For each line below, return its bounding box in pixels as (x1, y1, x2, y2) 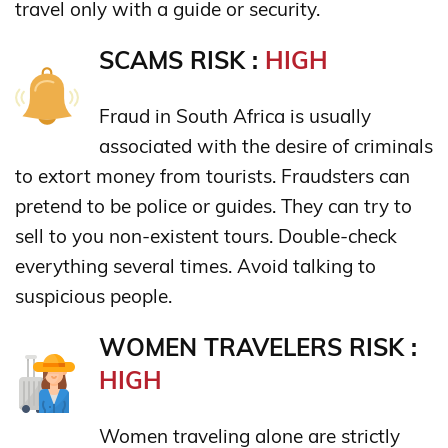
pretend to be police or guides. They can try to (15, 193, 412, 218)
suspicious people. (15, 283, 172, 308)
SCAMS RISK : (99, 44, 265, 75)
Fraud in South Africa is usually (99, 103, 371, 128)
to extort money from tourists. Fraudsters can (15, 163, 410, 188)
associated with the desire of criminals (99, 133, 433, 158)
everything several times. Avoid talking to (15, 253, 376, 278)
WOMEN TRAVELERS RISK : (99, 331, 417, 362)
